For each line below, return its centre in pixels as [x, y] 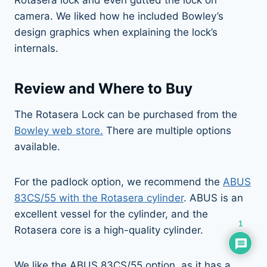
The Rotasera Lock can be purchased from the [126, 114]
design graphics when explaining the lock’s [116, 32]
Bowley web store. [59, 130]
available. [37, 146]
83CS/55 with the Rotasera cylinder [99, 198]
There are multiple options [167, 130]
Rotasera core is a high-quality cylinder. [110, 230]
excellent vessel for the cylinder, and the [111, 214]
